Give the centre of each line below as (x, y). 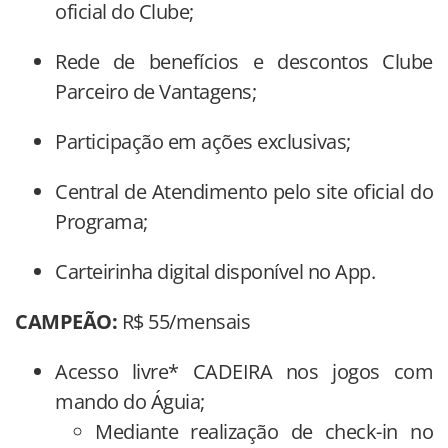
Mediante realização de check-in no (264, 431)
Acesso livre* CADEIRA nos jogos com (244, 371)
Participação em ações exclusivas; (203, 141)
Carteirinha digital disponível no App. (215, 271)
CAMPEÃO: (68, 321)
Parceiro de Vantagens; (155, 91)
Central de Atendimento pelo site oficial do (244, 191)
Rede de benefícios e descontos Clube (244, 61)
